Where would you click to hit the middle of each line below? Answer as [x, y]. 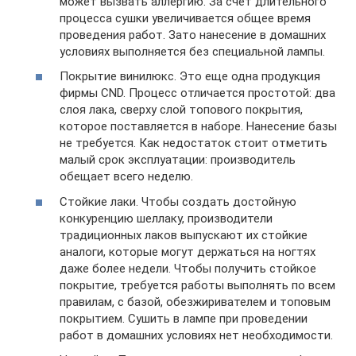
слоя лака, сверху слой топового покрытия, [181, 110]
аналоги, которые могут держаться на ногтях [188, 252]
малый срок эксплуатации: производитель [178, 160]
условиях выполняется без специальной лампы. [192, 51]
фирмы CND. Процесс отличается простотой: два [197, 93]
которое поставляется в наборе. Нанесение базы [198, 126]
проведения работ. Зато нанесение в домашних [193, 35]
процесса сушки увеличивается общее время [185, 18]
